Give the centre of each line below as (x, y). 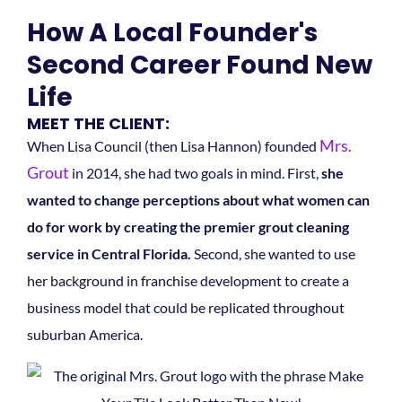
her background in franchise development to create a (188, 280)
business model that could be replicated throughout (186, 307)
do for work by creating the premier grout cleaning (188, 226)
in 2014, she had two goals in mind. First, (195, 172)
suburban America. (85, 334)
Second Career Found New (200, 65)
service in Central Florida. (110, 253)
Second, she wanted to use (275, 253)
